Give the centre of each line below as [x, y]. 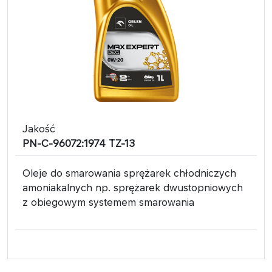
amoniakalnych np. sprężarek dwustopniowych [133, 187]
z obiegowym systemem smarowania [108, 202]
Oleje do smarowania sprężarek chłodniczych [129, 173]
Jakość [39, 128]
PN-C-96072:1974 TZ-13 [79, 143]
